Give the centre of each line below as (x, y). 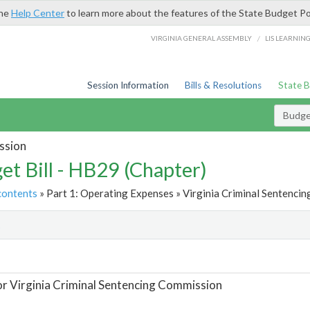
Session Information (128, 85)
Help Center (38, 13)
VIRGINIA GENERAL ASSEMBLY (202, 38)
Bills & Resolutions (224, 85)
